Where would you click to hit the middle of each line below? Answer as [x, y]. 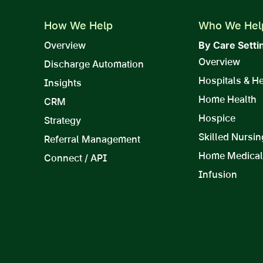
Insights [63, 83]
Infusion [218, 175]
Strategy [63, 121]
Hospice [217, 118]
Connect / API [75, 158]
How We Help [78, 26]
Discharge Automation [94, 64]
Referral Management [92, 139]
